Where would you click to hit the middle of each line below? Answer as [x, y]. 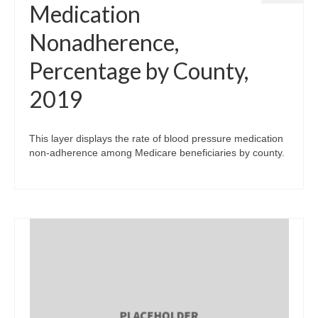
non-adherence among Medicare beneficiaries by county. [157, 152]
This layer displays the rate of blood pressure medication [156, 138]
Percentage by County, [139, 70]
